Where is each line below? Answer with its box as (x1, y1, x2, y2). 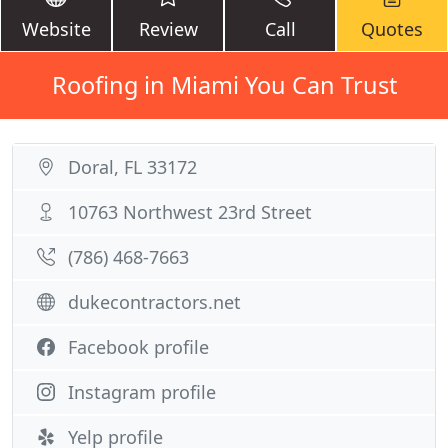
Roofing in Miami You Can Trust (51, 69, 397, 101)
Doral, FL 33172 (68, 155, 197, 179)
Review (138, 17, 198, 41)
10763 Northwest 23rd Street (68, 200, 312, 224)
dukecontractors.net (68, 290, 241, 314)
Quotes (361, 17, 423, 41)
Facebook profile (68, 335, 209, 359)
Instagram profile (68, 380, 216, 404)
